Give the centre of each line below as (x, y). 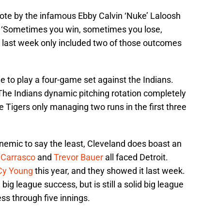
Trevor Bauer (78, 157)
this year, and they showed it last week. (109, 170)
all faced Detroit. (136, 157)
